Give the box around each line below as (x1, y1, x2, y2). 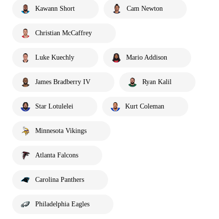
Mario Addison (126, 54, 167, 61)
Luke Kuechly (35, 54, 74, 61)
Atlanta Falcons (35, 152, 78, 159)
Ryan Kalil (142, 78, 172, 86)
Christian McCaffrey (35, 29, 92, 37)
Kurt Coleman (125, 103, 164, 110)
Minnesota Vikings (35, 127, 87, 134)
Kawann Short (35, 5, 75, 12)
